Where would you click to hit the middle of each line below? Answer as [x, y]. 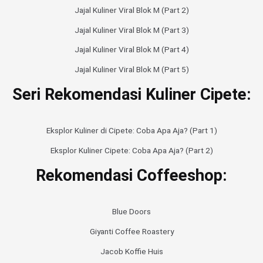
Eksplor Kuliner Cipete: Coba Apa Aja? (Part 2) [131, 150]
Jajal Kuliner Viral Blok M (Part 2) [131, 10]
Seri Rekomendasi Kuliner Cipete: [131, 94]
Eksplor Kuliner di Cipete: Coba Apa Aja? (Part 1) [131, 131]
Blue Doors [131, 212]
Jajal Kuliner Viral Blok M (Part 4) [131, 50]
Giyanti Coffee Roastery [131, 231]
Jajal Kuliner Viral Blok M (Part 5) [131, 69]
